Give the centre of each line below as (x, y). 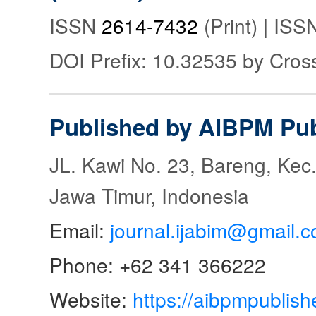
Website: (91, 299)
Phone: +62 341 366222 (158, 265)
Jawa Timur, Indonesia (149, 196)
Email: (80, 230)
